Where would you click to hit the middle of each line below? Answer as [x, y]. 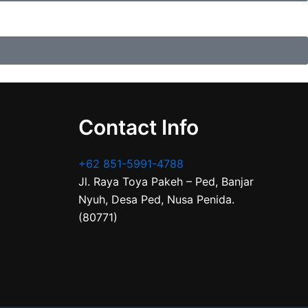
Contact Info [138, 127]
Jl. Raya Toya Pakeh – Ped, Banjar [166, 181]
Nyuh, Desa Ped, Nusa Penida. [156, 199]
